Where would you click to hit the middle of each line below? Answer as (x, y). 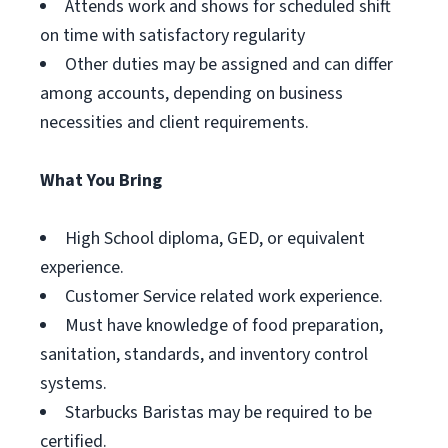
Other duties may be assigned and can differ (229, 64)
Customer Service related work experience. (224, 296)
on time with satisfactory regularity (172, 35)
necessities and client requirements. (174, 122)
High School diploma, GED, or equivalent (215, 238)
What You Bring (101, 180)
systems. (73, 383)
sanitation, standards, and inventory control (204, 354)
